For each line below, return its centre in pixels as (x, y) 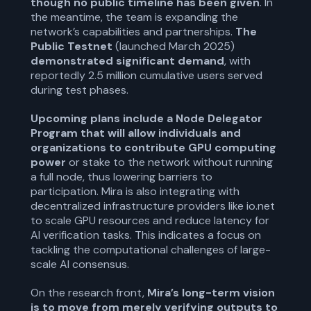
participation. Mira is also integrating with (135, 191)
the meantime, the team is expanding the (134, 17)
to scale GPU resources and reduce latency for (150, 220)
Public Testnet (72, 46)
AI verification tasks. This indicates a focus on (146, 235)
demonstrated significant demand (127, 61)
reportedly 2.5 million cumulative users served (146, 75)
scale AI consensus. (80, 264)
